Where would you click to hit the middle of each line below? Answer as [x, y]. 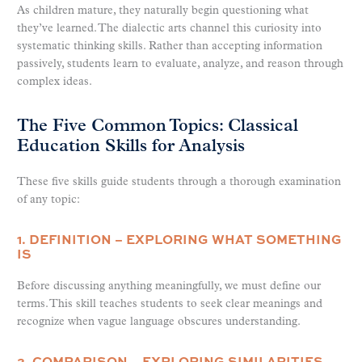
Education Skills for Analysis [131, 147]
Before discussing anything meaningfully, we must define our [169, 287]
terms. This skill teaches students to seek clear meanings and [170, 305]
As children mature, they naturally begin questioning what [163, 11]
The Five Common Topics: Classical [158, 127]
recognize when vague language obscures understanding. [159, 322]
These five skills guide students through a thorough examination [179, 183]
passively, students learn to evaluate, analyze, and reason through [180, 64]
